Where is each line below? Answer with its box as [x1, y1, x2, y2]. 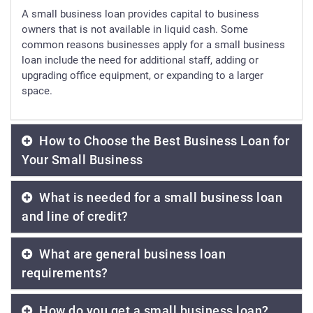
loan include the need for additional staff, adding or [22, 54, 259, 67]
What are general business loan [36, 247, 226, 262]
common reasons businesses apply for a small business [22, 38, 285, 52]
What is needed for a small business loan [36, 190, 282, 205]
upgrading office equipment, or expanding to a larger [22, 69, 263, 82]
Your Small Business [22, 152, 143, 168]
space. [22, 85, 52, 98]
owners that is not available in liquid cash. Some [22, 23, 248, 36]
